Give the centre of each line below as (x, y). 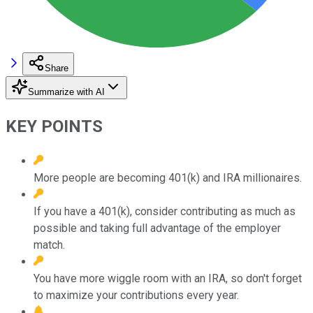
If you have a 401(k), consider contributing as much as (165, 211)
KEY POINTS (54, 126)
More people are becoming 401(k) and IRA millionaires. (168, 177)
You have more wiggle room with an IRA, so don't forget (168, 278)
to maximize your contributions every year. (136, 295)
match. (49, 245)
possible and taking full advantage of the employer (157, 228)
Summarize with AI (66, 92)
